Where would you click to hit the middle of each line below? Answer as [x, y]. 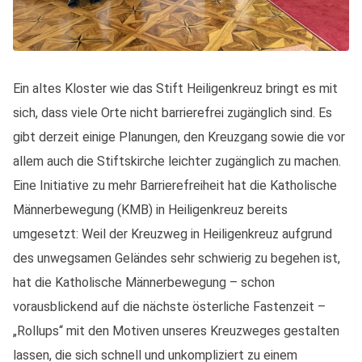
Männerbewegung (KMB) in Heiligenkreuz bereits [150, 210]
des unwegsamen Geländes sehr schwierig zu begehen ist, [177, 258]
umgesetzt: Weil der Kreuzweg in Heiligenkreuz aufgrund [173, 234]
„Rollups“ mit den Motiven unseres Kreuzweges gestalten [176, 331]
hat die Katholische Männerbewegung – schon [144, 282]
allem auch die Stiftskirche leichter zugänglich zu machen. [177, 161]
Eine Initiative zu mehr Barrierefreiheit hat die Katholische [175, 185]
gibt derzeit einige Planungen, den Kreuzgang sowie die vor [179, 137]
